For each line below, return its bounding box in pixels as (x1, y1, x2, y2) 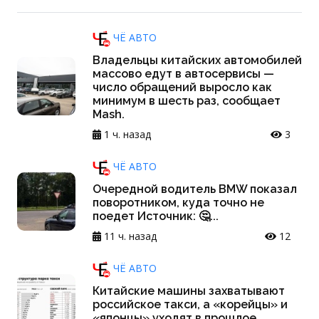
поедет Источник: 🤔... (93, 209, 219, 224)
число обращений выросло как (93, 80, 272, 95)
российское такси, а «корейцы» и (93, 298, 288, 312)
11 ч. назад (101, 229, 157, 244)
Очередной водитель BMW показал (93, 182, 297, 197)
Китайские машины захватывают (93, 284, 285, 298)
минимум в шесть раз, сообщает (93, 94, 281, 108)
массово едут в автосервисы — (93, 67, 274, 81)
